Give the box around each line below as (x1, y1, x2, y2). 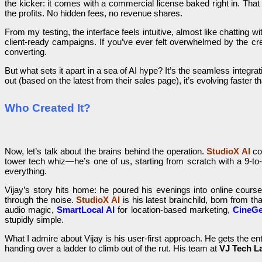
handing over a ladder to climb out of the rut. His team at (5, 243, 219, 254)
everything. (5, 166, 47, 177)
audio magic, (5, 205, 54, 215)
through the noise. (5, 195, 77, 205)
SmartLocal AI (57, 205, 115, 215)
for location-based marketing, (118, 205, 233, 215)
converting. (5, 47, 47, 57)
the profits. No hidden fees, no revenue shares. (5, 8, 182, 19)
